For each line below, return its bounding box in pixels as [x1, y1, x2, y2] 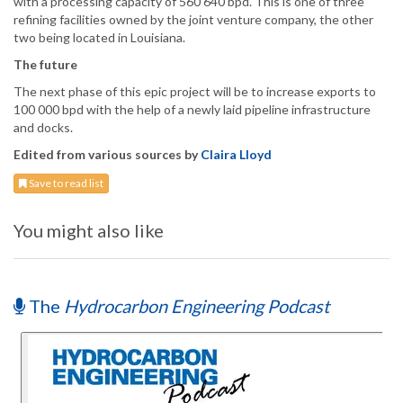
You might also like [13, 219, 164, 242]
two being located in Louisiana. [13, 30, 185, 46]
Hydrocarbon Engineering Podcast [64, 295, 329, 318]
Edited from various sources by [13, 147, 201, 163]
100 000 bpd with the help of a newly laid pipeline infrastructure [13, 102, 371, 118]
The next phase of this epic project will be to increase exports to [13, 84, 376, 100]
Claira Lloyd [201, 147, 272, 163]
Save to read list [27, 176, 103, 191]
